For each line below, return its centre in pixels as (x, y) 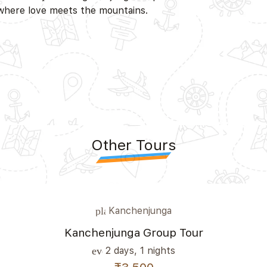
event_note (116, 251)
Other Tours (133, 145)
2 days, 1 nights (139, 250)
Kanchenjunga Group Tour (133, 233)
